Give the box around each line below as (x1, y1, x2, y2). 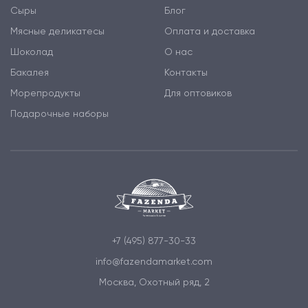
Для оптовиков (164, 87, 232, 99)
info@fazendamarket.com (96, 255, 212, 267)
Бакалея (10, 67, 49, 78)
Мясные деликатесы (10, 25, 104, 37)
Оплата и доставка (164, 25, 255, 37)
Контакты (164, 67, 208, 78)
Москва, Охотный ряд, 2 (98, 276, 210, 287)
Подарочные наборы (10, 108, 109, 120)
